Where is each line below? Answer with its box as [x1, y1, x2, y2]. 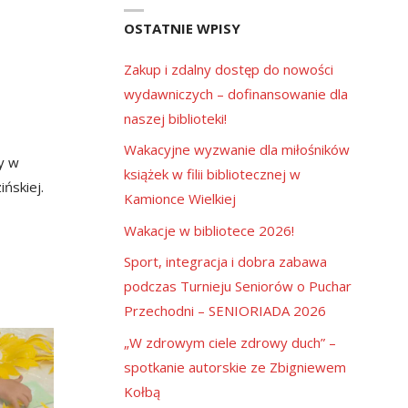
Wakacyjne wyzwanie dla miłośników [123, 140, 350, 159]
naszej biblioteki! [123, 108, 227, 127]
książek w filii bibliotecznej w [123, 165, 301, 184]
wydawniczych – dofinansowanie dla [123, 84, 348, 103]
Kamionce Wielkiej [123, 189, 236, 209]
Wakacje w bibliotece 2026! [123, 220, 294, 240]
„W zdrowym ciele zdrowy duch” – [123, 332, 336, 352]
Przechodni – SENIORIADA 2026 [123, 301, 326, 321]
